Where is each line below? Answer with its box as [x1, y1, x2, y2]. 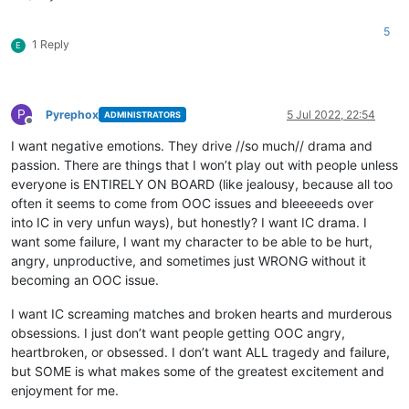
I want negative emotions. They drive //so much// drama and [11, 137, 372, 153]
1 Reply [32, 37, 69, 51]
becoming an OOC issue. [11, 271, 159, 288]
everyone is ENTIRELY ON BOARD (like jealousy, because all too [11, 175, 393, 192]
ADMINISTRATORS [103, 110, 181, 121]
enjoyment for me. [11, 382, 119, 398]
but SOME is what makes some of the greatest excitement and [11, 362, 384, 379]
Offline [28, 120, 62, 134]
